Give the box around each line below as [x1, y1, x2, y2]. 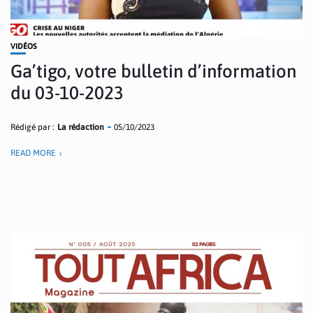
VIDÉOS [10, 42, 37, 50]
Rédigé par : [10, 122, 54, 132]
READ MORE [10, 148, 56, 158]
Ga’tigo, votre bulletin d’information [10, 61, 296, 82]
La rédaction [57, 122, 104, 132]
